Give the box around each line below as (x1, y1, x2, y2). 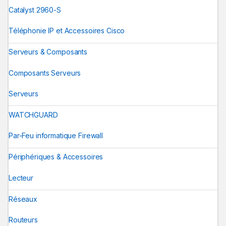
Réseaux (9, 194, 38, 203)
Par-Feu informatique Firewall (9, 131, 103, 140)
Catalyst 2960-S (9, 6, 61, 15)
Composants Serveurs (9, 68, 81, 77)
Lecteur (9, 173, 34, 182)
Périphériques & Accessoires (9, 152, 103, 161)
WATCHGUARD (9, 110, 58, 120)
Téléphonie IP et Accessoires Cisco (9, 26, 125, 35)
